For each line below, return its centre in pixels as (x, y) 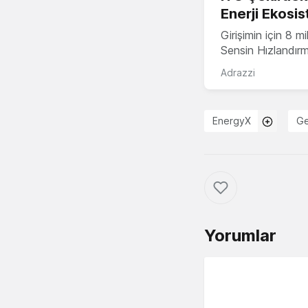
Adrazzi (238, 73)
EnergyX (232, 121)
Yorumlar (240, 236)
